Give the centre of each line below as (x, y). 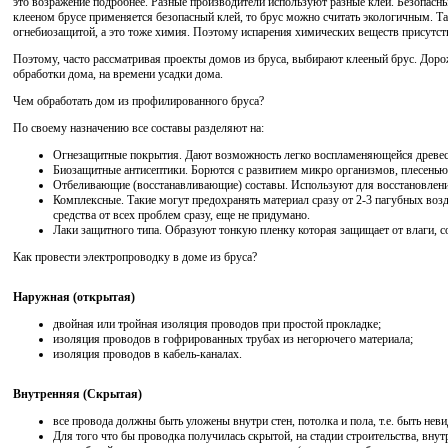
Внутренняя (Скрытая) (77, 394)
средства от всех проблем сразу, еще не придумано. (181, 215)
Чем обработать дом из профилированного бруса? (138, 101)
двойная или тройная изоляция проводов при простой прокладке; (217, 324)
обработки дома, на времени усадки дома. (118, 74)
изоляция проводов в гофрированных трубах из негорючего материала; (233, 339)
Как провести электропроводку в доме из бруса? (135, 257)
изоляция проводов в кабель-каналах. (147, 354)
